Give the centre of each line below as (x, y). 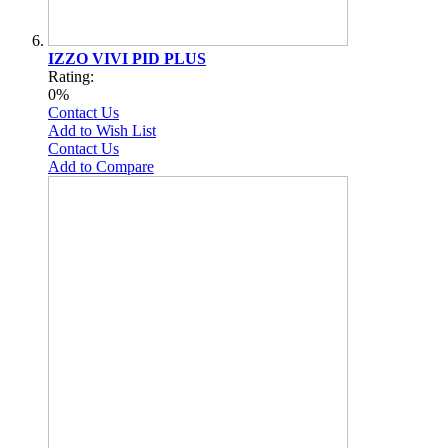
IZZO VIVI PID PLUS (127, 58)
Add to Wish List (102, 130)
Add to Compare (101, 166)
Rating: (71, 76)
